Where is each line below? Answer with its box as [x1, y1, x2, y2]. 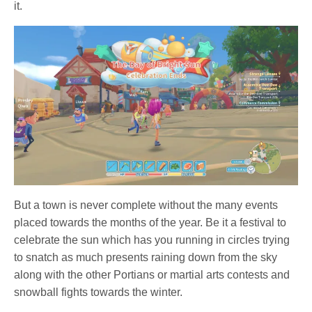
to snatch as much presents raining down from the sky [14, 251, 278, 264]
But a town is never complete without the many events [14, 199, 279, 212]
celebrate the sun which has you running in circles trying [14, 234, 290, 247]
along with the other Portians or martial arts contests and [14, 269, 290, 281]
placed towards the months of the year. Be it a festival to [14, 217, 287, 229]
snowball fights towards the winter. [14, 286, 183, 299]
